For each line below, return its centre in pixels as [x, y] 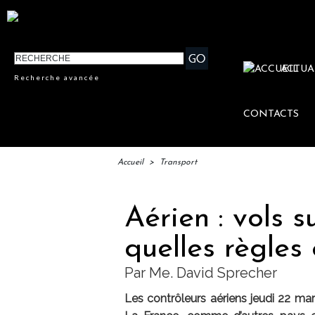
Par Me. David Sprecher [201, 273]
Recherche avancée [57, 78]
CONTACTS [271, 115]
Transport [178, 163]
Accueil [130, 163]
